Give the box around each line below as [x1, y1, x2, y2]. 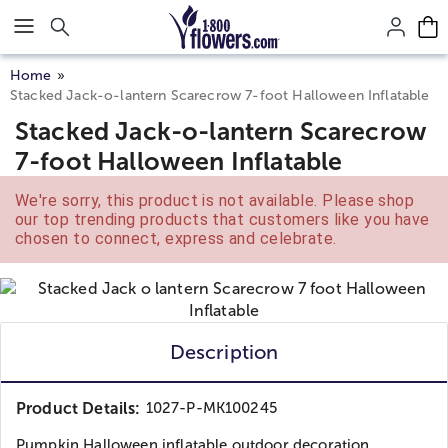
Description [169, 341, 279, 363]
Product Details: [16, 400, 141, 417]
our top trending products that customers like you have [15, 210, 430, 229]
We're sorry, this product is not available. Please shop [15, 191, 415, 210]
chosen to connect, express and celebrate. [15, 229, 337, 248]
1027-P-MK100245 [145, 400, 277, 416]
